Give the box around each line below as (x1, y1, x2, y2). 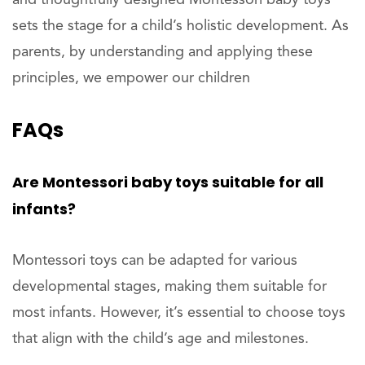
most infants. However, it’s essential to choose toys (12, 305, 345, 320)
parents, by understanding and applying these (12, 44, 313, 59)
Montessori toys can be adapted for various (12, 253, 297, 268)
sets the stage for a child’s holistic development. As (12, 18, 349, 33)
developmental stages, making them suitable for (12, 279, 327, 294)
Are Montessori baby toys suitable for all (12, 171, 323, 192)
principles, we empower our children (12, 70, 250, 86)
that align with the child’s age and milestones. (12, 331, 309, 346)
